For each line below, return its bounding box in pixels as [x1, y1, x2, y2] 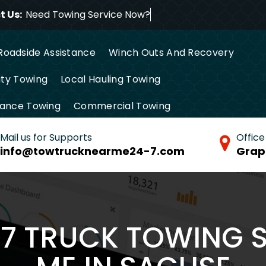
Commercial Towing [74, 99, 171, 113]
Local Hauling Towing [61, 72, 161, 86]
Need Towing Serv [25, 8, 109, 21]
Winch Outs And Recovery [108, 45, 234, 59]
